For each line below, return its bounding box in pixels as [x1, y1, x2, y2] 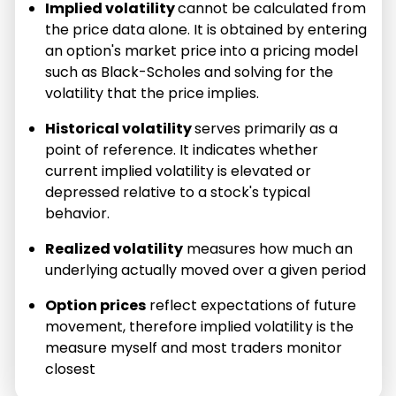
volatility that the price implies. [45, 82, 260, 103]
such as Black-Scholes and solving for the [45, 61, 334, 82]
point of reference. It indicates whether [45, 139, 319, 160]
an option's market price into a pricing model [45, 40, 359, 61]
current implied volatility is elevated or [45, 160, 312, 181]
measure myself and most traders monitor [45, 337, 343, 358]
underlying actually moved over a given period [45, 259, 367, 280]
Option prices [45, 294, 147, 316]
